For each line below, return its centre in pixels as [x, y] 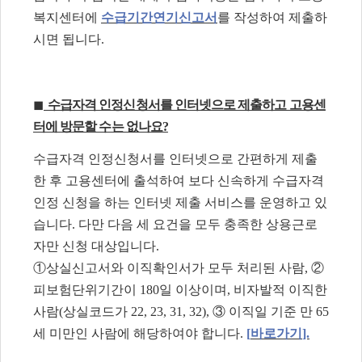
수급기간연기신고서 [159, 17]
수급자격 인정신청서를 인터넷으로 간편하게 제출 [175, 158]
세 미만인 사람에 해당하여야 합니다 [137, 333]
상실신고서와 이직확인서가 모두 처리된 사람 [175, 267]
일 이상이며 [193, 289]
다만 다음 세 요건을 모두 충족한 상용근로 [198, 224]
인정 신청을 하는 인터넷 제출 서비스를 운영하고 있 [180, 202]
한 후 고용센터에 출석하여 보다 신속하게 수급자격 [179, 180]
